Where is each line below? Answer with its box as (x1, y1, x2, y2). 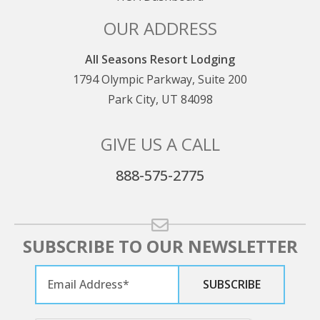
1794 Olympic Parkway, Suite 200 (73, 71, 247, 87)
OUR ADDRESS (103, 16, 217, 40)
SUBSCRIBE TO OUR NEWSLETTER (22, 234, 298, 258)
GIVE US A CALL (100, 131, 220, 156)
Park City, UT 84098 (107, 91, 213, 107)
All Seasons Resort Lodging (85, 51, 235, 67)
